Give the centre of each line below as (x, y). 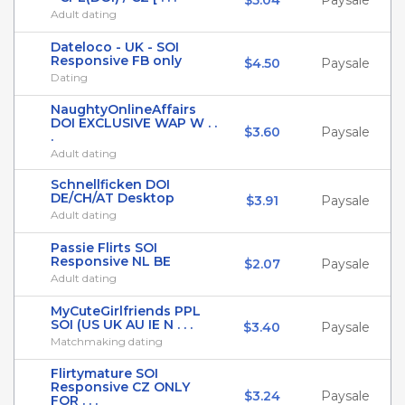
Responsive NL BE (111, 261)
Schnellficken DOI (110, 184)
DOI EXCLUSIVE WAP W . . (134, 123)
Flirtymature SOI (104, 373)
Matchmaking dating (107, 341)
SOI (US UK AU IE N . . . (122, 325)
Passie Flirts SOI (104, 248)
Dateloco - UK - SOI (115, 47)
